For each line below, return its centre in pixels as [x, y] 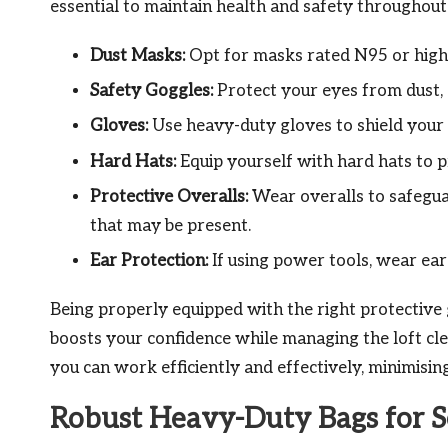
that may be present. [170, 226]
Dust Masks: [137, 55]
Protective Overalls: [169, 197]
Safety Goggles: [151, 90]
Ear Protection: [149, 261]
